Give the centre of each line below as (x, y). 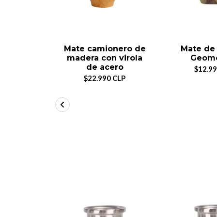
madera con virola (105, 58)
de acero (105, 67)
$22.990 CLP (105, 78)
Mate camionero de (105, 48)
